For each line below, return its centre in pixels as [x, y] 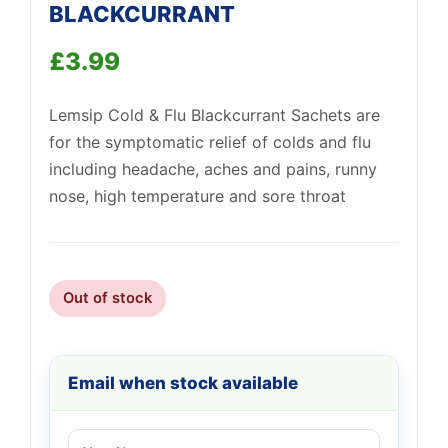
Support [136, 68]
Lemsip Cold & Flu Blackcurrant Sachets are [214, 115]
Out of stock [107, 297]
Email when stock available [183, 382]
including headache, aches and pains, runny [213, 169]
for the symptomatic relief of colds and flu [210, 142]
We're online [142, 85]
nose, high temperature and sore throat [197, 196]
